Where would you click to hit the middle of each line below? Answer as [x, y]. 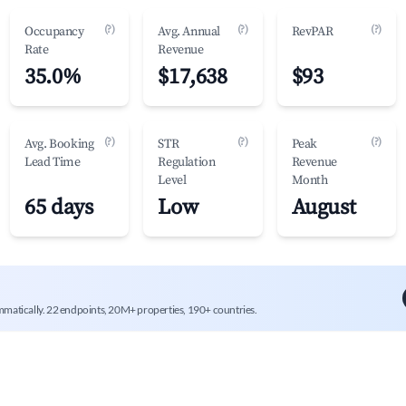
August [324, 208]
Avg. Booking [59, 144]
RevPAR [312, 32]
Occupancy [54, 32]
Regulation [187, 162]
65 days [59, 208]
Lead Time [53, 162]
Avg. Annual [189, 32]
